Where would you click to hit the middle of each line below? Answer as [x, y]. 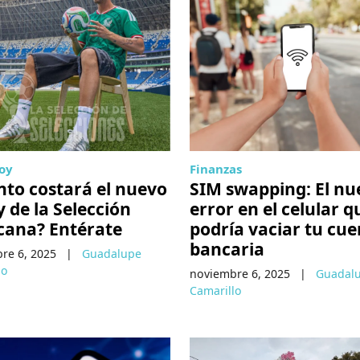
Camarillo [215, 290]
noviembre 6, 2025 [239, 273]
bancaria [227, 248]
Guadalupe [111, 253]
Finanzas [215, 168]
